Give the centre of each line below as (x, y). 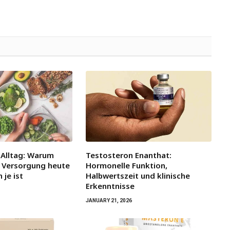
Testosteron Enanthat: (128, 155)
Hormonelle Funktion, (126, 165)
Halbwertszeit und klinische (138, 175)
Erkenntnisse (110, 186)
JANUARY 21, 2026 (109, 200)
